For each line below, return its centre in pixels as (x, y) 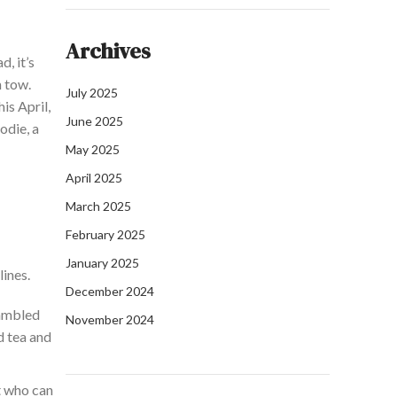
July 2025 (92, 93)
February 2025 (105, 235)
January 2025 (102, 263)
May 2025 (93, 150)
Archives (108, 51)
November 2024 (110, 320)
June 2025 (94, 121)
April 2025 (94, 178)
